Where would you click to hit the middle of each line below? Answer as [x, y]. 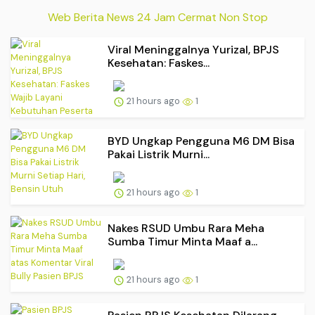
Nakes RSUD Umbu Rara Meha [186, 229]
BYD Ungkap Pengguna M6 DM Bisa [201, 141]
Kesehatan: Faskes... [159, 63]
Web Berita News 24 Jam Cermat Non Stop [157, 18]
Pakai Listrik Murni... [159, 155]
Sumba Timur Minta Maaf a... [182, 242]
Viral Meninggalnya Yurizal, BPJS [193, 50]
